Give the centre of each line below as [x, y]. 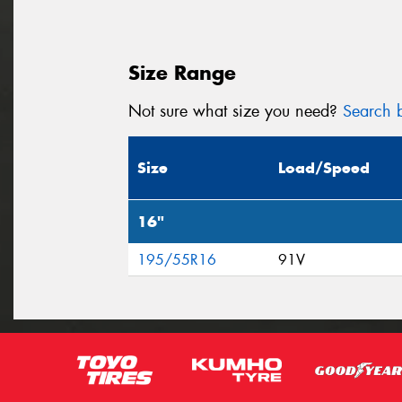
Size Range [182, 72]
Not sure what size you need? [236, 111]
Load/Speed [324, 168]
